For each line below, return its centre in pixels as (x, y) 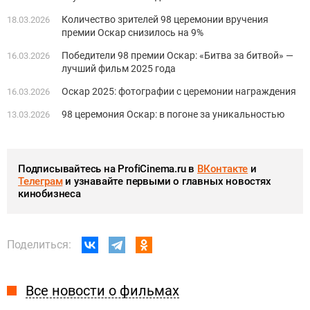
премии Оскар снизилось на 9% (133, 33)
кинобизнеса (49, 194)
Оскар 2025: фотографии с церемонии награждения (179, 92)
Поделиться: (39, 245)
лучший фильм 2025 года (119, 69)
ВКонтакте (223, 169)
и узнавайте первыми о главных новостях (167, 182)
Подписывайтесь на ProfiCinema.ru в (108, 169)
